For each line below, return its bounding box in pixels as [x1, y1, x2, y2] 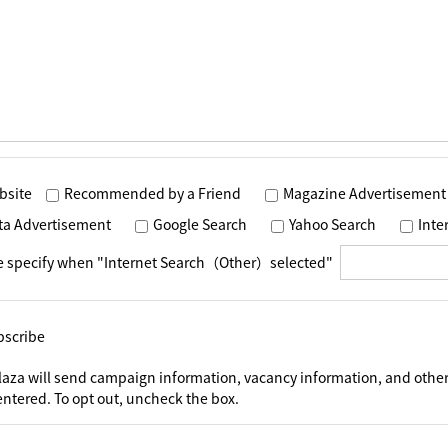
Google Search [153, 214, 247, 234]
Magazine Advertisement [283, 183, 446, 203]
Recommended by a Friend [64, 183, 241, 203]
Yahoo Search [289, 214, 376, 234]
